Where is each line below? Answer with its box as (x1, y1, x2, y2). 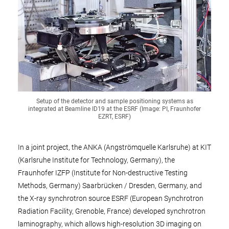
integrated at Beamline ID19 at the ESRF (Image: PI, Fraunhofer (28, 105, 201, 112)
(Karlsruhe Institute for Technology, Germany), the (18, 156, 175, 164)
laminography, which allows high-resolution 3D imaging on (18, 220, 201, 228)
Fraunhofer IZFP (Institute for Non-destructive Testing (18, 169, 188, 177)
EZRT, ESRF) (98, 113, 131, 120)
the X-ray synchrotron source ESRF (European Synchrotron (18, 194, 203, 202)
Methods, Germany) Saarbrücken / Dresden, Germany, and (18, 181, 202, 190)
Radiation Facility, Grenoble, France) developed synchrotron (18, 207, 205, 215)
